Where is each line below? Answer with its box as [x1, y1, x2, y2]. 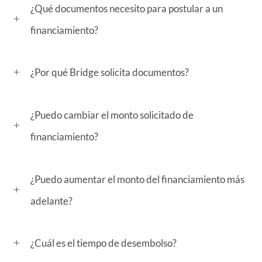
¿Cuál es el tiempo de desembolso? [30, 237, 177, 250]
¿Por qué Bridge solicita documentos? [30, 66, 189, 79]
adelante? [30, 194, 73, 207]
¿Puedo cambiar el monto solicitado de [30, 108, 194, 121]
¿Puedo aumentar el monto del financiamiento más [30, 173, 244, 185]
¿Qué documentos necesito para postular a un [30, 2, 223, 15]
